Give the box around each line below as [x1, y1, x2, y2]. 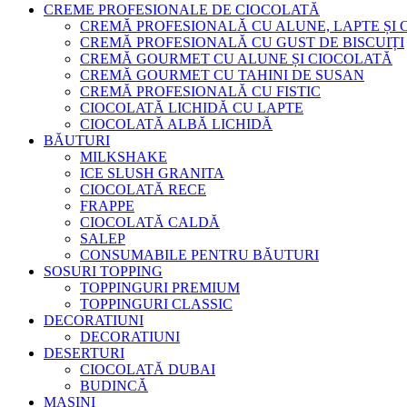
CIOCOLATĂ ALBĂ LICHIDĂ [80, 115, 273, 132]
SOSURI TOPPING [44, 263, 163, 279]
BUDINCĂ [80, 377, 148, 393]
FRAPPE [80, 197, 134, 213]
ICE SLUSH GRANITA [80, 164, 224, 181]
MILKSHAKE [80, 148, 167, 164]
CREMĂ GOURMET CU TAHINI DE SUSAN [80, 66, 364, 83]
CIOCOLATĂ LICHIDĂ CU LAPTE [80, 99, 303, 115]
